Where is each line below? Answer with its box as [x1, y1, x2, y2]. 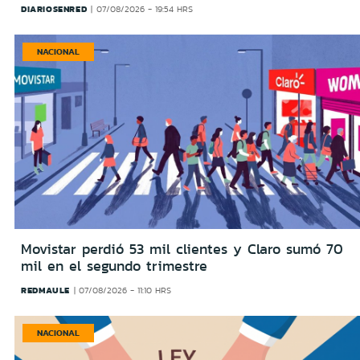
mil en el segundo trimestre [21, 256, 207, 277]
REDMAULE [21, 284, 70, 297]
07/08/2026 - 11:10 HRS [79, 284, 172, 297]
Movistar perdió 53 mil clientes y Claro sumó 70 [21, 239, 343, 260]
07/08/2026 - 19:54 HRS [96, 3, 193, 16]
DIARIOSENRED [21, 2, 88, 16]
